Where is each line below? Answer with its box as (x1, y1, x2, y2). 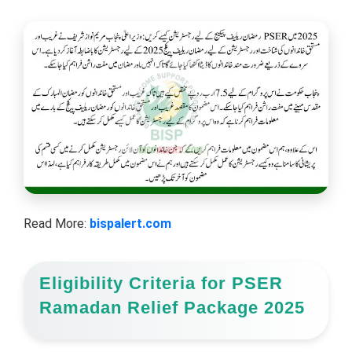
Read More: (24, 216, 90, 232)
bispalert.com (90, 216, 171, 232)
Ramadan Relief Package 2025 (39, 297, 305, 317)
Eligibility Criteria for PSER (39, 273, 283, 293)
